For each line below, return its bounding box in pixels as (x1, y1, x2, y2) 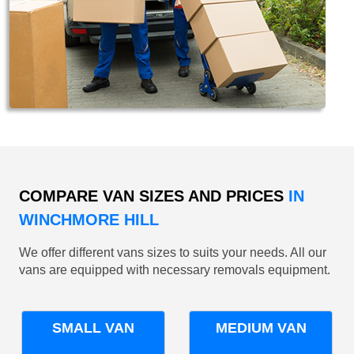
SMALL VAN (52, 320, 134, 337)
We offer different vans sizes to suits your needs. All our (19, 246, 326, 260)
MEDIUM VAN (215, 320, 307, 337)
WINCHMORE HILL (19, 211, 159, 229)
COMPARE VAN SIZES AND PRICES (19, 187, 284, 205)
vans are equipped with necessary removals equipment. (19, 263, 330, 277)
